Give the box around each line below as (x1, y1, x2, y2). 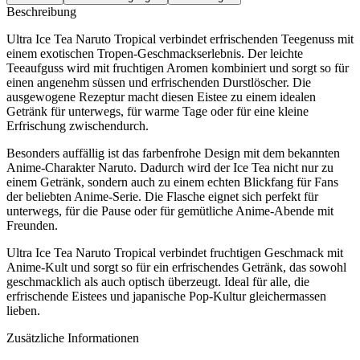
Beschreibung (6, 5, 76, 19)
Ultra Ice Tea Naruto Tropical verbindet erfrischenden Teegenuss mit (6, 32, 354, 47)
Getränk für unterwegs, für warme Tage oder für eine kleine (6, 104, 309, 119)
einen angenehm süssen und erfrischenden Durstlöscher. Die (6, 76, 311, 90)
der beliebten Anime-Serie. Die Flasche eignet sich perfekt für (6, 190, 318, 204)
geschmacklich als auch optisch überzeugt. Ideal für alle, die (6, 275, 309, 289)
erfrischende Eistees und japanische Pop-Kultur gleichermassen (6, 289, 326, 304)
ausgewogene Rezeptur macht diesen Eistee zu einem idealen (6, 90, 316, 104)
